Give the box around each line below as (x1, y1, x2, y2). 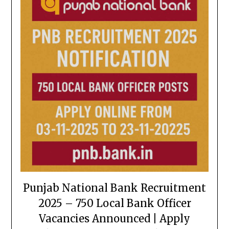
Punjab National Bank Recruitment (23, 181, 206, 195)
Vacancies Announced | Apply (39, 212, 190, 225)
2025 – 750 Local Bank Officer (38, 197, 191, 210)
